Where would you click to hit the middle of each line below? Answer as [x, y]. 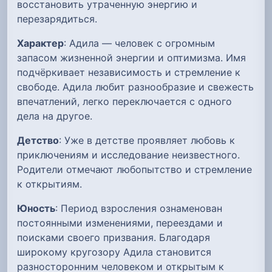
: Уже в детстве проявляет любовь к [147, 140]
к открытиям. [49, 184]
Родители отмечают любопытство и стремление [134, 169]
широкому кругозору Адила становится [114, 252]
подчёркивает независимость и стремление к [129, 72]
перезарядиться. [57, 19]
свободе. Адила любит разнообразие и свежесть [135, 87]
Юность [36, 208]
